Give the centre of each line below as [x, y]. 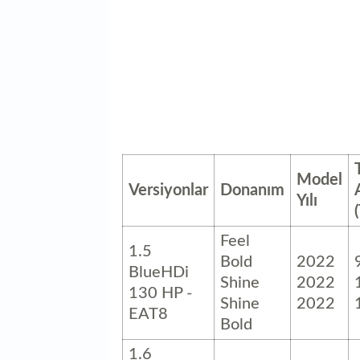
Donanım [252, 190]
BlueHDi [159, 272]
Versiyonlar [168, 190]
